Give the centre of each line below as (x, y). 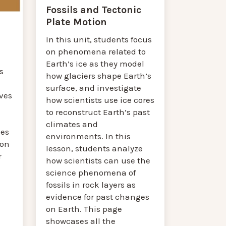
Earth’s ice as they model (95, 64)
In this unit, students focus (99, 40)
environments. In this (89, 136)
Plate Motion (77, 22)
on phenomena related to (96, 52)
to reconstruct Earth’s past (98, 112)
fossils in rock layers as (91, 185)
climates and (72, 124)
